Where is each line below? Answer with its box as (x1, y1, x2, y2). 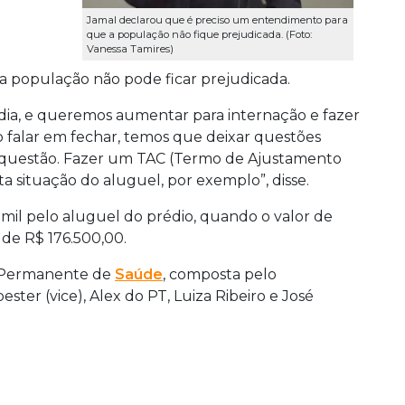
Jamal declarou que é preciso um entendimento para (87, 14, 348, 27)
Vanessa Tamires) (87, 42, 174, 56)
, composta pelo (163, 266, 277, 284)
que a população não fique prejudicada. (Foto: (87, 28, 312, 42)
